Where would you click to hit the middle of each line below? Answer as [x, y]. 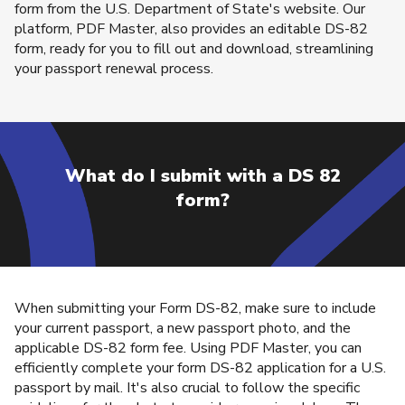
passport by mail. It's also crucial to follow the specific [187, 387]
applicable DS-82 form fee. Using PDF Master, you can [188, 348]
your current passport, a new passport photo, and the [183, 328]
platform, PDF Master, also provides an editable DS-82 [191, 28]
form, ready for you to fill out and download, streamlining [194, 48]
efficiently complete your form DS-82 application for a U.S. [200, 367]
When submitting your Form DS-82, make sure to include [195, 308]
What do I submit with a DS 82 [202, 176]
